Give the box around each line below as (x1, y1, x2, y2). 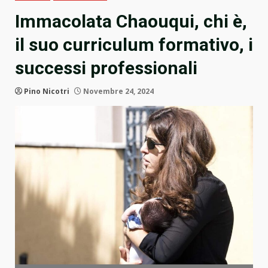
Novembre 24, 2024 (81, 86, 154, 97)
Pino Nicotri (24, 86, 69, 97)
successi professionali (15, 57, 197, 79)
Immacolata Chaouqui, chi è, (15, 11, 247, 32)
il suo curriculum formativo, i (15, 34, 253, 56)
